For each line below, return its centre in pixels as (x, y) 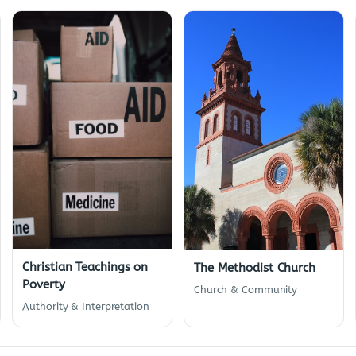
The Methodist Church (254, 267)
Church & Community (246, 289)
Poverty (44, 285)
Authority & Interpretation (86, 307)
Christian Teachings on (85, 267)
